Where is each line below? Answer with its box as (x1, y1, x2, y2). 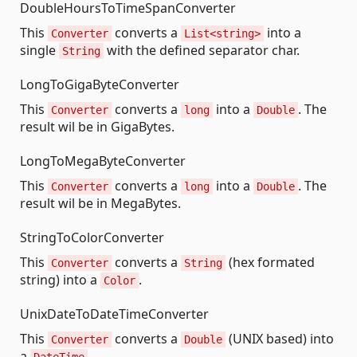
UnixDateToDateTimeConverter (20, 304, 209, 323)
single (20, 41, 59, 59)
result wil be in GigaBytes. (20, 117, 175, 135)
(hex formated (226, 253, 315, 271)
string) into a (20, 270, 100, 288)
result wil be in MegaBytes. (20, 194, 181, 212)
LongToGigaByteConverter (20, 75, 179, 93)
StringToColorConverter (20, 228, 164, 246)
